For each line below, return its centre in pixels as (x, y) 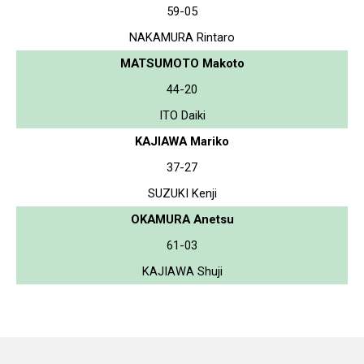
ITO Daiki (182, 115)
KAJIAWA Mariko (182, 141)
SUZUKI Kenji (182, 193)
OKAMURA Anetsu (182, 219)
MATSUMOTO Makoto (182, 63)
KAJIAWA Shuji (182, 271)
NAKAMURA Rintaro (182, 37)
